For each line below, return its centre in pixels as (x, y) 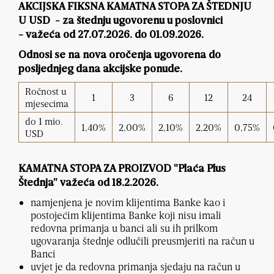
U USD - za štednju (66, 21)
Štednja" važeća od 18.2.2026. (88, 183)
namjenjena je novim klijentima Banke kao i (128, 202)
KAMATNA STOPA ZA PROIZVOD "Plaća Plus (122, 169)
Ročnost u (46, 91)
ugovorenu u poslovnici (168, 21)
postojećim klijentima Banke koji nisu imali (126, 215)
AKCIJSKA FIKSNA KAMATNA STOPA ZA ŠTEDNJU (135, 7)
